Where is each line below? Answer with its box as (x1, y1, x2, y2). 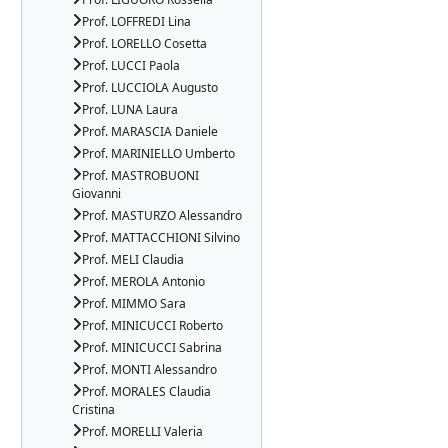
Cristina (72, 401, 115, 418)
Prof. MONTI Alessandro (82, 361, 217, 378)
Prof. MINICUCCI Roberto (82, 317, 223, 334)
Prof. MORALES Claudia (82, 383, 211, 400)
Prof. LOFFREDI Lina (82, 13, 191, 30)
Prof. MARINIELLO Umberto (82, 145, 235, 162)
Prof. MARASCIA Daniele (82, 123, 218, 140)
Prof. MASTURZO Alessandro (82, 207, 242, 224)
